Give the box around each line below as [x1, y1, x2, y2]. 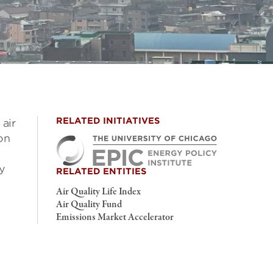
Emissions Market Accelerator [56, 211, 174, 224]
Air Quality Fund [56, 198, 122, 211]
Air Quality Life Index [56, 185, 141, 199]
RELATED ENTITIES [56, 166, 146, 176]
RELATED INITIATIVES [56, 116, 160, 126]
